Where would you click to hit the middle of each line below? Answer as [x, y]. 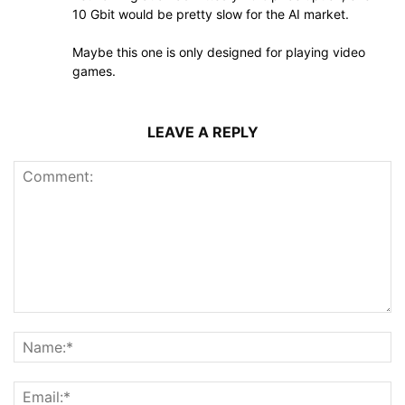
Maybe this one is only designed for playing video [219, 52]
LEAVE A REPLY [202, 132]
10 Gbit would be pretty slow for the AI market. [211, 14]
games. [94, 71]
